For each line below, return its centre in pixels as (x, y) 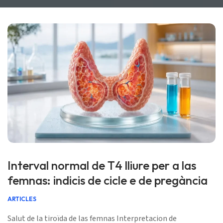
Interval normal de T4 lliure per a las (102, 165)
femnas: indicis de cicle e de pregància (108, 180)
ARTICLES (22, 199)
